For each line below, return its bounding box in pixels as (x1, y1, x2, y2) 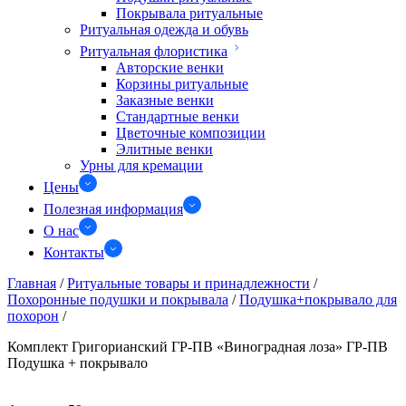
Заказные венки (116, 92, 214, 108)
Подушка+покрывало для (239, 292, 397, 307)
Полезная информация (43, 201, 183, 217)
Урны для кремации (80, 158, 203, 173)
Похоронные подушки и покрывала (7, 292, 228, 307)
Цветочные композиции (116, 125, 266, 140)
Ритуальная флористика (80, 43, 227, 59)
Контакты (43, 245, 104, 260)
